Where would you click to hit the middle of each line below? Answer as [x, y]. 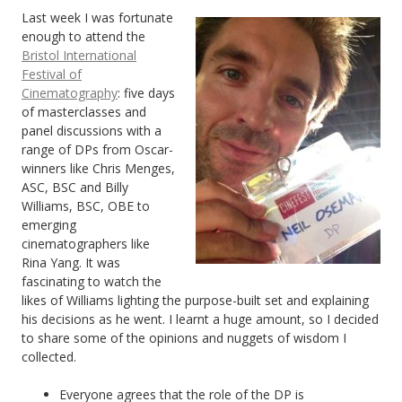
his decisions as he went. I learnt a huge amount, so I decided [200, 319]
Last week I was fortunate [97, 17]
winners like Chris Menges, [98, 168]
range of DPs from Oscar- [97, 149]
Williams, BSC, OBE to [86, 205]
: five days [146, 92]
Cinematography [70, 92]
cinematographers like [86, 243]
